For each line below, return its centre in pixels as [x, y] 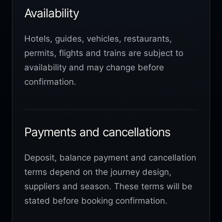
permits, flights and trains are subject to [104, 53]
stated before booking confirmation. [96, 200]
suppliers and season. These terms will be [108, 186]
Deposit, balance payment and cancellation [110, 157]
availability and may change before [94, 67]
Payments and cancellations [98, 132]
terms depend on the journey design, [98, 172]
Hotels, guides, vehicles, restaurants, [98, 38]
